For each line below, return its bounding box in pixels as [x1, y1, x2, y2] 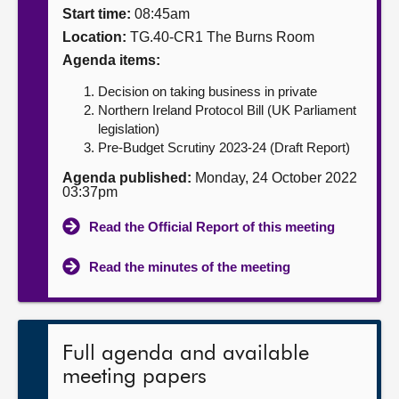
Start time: [62, 6, 131, 21]
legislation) [98, 121, 159, 136]
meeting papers [62, 366, 207, 387]
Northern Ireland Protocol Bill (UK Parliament [98, 102, 356, 118]
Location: [62, 29, 126, 45]
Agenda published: [62, 170, 191, 185]
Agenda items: [62, 53, 160, 68]
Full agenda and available [62, 343, 309, 364]
